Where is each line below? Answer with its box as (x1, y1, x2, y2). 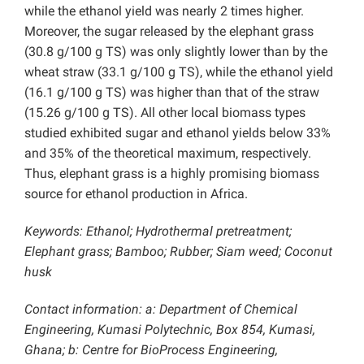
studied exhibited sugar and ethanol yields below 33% (24, 125, 331, 141)
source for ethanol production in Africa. (24, 186, 248, 202)
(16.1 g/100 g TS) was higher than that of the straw (24, 84, 319, 101)
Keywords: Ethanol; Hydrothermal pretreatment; (24, 223, 292, 240)
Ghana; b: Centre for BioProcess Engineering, (24, 342, 278, 358)
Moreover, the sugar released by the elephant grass (24, 24, 314, 40)
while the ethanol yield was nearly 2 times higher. (24, 3, 304, 19)
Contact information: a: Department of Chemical (24, 301, 297, 318)
